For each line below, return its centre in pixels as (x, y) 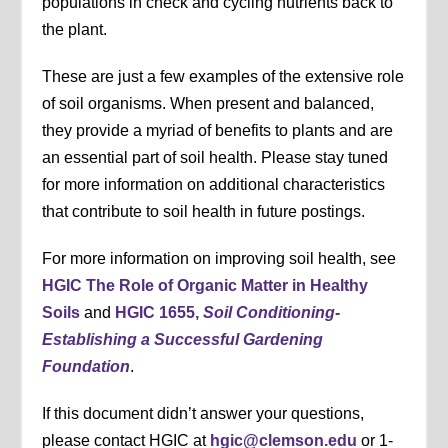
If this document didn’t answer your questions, (203, 413)
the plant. (75, 29)
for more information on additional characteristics (214, 184)
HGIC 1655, (159, 312)
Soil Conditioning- (272, 312)
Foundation (86, 366)
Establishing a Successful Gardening (183, 339)
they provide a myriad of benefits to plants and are (218, 130)
